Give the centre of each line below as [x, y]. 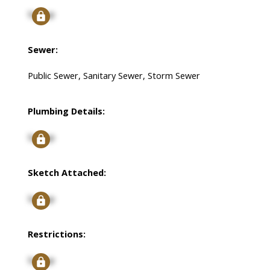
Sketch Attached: [67, 173]
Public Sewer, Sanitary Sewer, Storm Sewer [114, 76]
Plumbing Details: [66, 111]
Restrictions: [56, 234]
